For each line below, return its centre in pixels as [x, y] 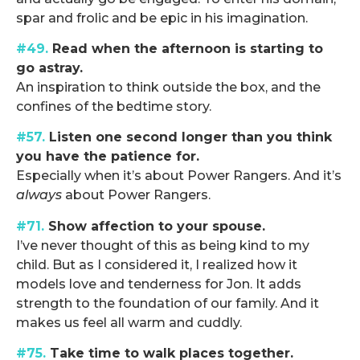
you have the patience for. [108, 157]
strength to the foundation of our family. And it [168, 303]
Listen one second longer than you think [188, 137]
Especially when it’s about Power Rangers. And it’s [179, 176]
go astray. [49, 68]
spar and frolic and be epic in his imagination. [162, 18]
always [39, 195]
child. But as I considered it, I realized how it [157, 264]
